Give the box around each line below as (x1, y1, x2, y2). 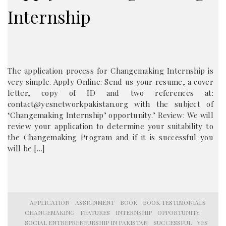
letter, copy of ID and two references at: (8, 88, 213, 98)
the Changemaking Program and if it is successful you (8, 132, 213, 142)
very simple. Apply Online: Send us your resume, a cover (8, 77, 213, 87)
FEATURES (80, 208, 110, 216)
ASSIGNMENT (75, 198, 115, 206)
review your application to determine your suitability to (8, 121, 213, 131)
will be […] (8, 143, 45, 153)
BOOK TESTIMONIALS (143, 198, 206, 206)
